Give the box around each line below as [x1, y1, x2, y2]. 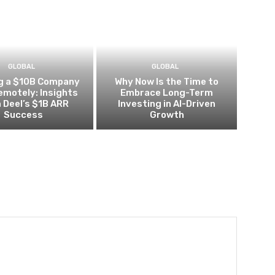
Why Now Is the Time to [115, 76, 219, 87]
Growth [149, 109, 184, 120]
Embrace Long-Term [120, 87, 214, 98]
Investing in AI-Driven [118, 98, 216, 109]
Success [3, 109, 43, 120]
